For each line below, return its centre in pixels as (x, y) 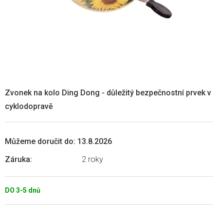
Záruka (18, 160)
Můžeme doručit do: (40, 142)
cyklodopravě (29, 106)
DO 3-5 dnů (23, 191)
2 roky (92, 160)
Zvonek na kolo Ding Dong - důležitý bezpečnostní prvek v (108, 92)
